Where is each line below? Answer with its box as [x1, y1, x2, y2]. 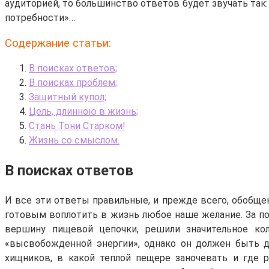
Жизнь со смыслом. [29, 134, 119, 146]
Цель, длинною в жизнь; [29, 105, 138, 117]
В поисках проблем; [29, 76, 117, 88]
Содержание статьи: [5, 36, 111, 50]
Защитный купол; [29, 91, 106, 103]
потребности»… [5, 11, 75, 23]
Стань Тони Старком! [29, 119, 125, 131]
